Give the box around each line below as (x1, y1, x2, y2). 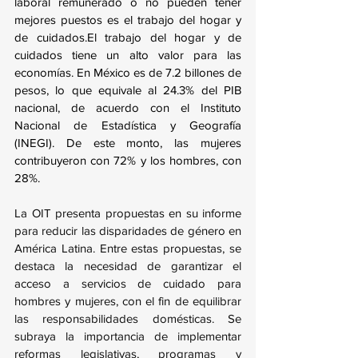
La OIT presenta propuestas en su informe (14, 206, 241, 221)
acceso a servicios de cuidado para (14, 276, 241, 291)
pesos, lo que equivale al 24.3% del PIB (14, 83, 241, 97)
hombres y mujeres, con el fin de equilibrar (14, 294, 241, 308)
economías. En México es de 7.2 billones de (14, 66, 241, 80)
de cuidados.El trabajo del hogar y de (14, 30, 241, 45)
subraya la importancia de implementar (14, 329, 241, 344)
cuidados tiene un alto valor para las (14, 48, 241, 62)
